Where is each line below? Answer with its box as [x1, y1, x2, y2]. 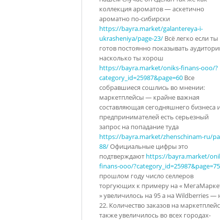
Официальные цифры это [109, 141, 188, 151]
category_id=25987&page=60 [99, 73, 183, 82]
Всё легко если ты [163, 33, 218, 43]
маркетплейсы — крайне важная [99, 92, 199, 102]
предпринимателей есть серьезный [99, 112, 209, 121]
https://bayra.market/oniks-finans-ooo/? [99, 63, 218, 72]
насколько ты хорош [99, 53, 164, 62]
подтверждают [99, 151, 146, 161]
